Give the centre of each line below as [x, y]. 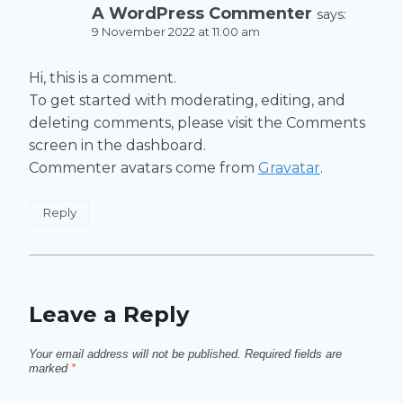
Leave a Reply [109, 315]
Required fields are [293, 354]
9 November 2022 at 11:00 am [176, 32]
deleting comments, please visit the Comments [197, 122]
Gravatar [289, 167]
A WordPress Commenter [202, 13]
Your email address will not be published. [135, 354]
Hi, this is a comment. [103, 77]
